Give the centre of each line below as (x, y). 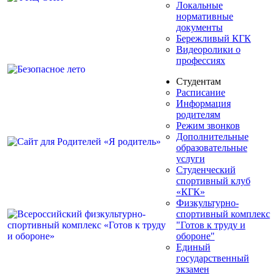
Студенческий (206, 169)
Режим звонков (208, 125)
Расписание (200, 92)
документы (199, 27)
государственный (212, 258)
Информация (203, 103)
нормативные (204, 16)
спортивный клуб (213, 180)
